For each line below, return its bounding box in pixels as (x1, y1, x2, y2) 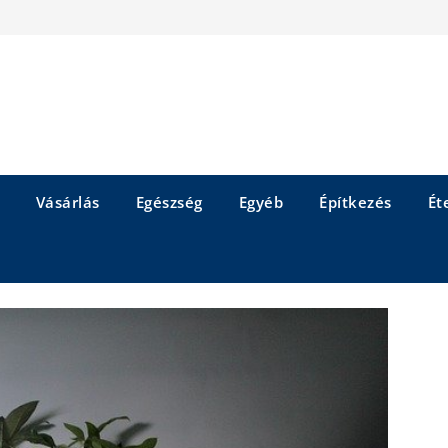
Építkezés (319, 192, 392, 212)
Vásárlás (35, 192, 100, 212)
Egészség (135, 192, 203, 212)
